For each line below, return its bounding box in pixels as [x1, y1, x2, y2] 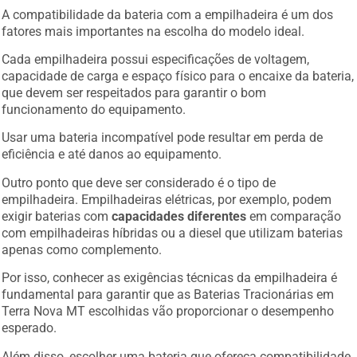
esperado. [2, 320, 57, 336]
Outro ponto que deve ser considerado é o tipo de [2, 175, 277, 190]
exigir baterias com [2, 208, 112, 224]
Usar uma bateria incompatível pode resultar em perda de [2, 130, 324, 146]
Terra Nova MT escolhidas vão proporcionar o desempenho [2, 304, 335, 320]
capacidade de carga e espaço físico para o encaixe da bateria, [2, 68, 355, 84]
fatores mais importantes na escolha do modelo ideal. [2, 23, 305, 39]
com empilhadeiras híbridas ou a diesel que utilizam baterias [2, 225, 343, 241]
